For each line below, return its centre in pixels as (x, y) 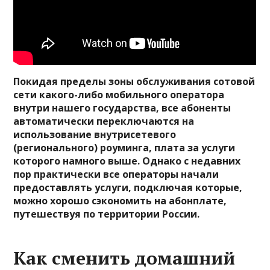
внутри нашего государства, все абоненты (122, 108)
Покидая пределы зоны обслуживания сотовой (134, 81)
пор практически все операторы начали (116, 174)
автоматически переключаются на (104, 121)
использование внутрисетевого (95, 134)
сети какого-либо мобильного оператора (119, 94)
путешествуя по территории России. (107, 214)
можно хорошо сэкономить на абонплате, (120, 200)
